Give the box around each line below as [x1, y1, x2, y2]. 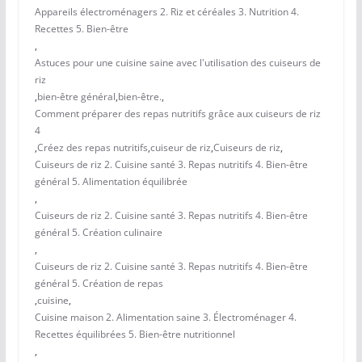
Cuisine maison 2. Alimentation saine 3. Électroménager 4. [34, 310, 297, 325]
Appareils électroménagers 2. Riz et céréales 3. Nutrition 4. [34, 5, 299, 19]
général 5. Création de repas [34, 276, 163, 291]
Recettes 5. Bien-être [34, 22, 128, 36]
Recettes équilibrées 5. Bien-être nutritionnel [34, 327, 235, 342]
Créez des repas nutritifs [36, 141, 148, 155]
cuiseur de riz [149, 141, 211, 155]
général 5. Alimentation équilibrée [34, 175, 187, 189]
